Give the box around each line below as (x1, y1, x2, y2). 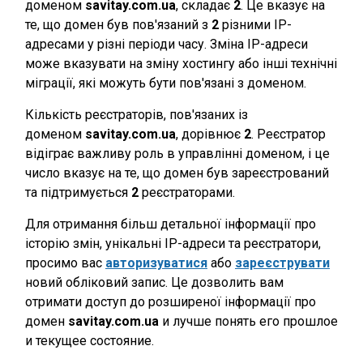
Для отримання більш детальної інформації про (25, 216, 316, 232)
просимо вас (25, 255, 105, 271)
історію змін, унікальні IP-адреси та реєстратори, (25, 236, 321, 251)
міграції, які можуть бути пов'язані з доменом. (25, 75, 306, 91)
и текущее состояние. (25, 333, 154, 348)
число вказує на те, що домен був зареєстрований (25, 165, 329, 181)
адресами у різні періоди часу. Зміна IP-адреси (25, 36, 308, 52)
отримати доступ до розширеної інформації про (25, 294, 316, 310)
